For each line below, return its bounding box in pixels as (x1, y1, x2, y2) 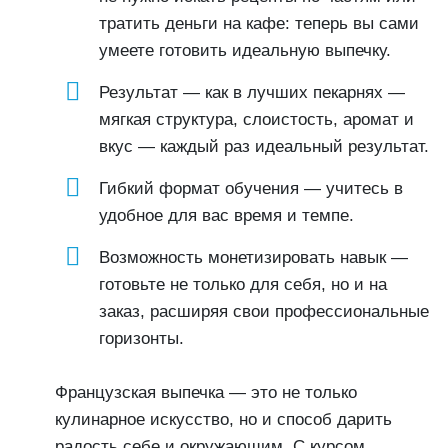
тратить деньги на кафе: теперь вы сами (99, 14, 419, 33)
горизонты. (99, 329, 184, 348)
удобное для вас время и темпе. (99, 206, 354, 225)
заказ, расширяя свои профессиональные (99, 302, 429, 321)
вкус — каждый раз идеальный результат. (99, 137, 429, 156)
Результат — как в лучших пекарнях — (99, 83, 405, 102)
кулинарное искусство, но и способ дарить (55, 410, 392, 429)
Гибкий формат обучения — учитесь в (99, 179, 403, 198)
